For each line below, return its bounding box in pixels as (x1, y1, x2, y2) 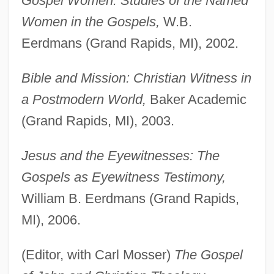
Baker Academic (146, 92, 246, 108)
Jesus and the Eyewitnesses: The (21, 148, 220, 164)
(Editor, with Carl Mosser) (21, 247, 174, 263)
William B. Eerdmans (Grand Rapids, (21, 191, 239, 207)
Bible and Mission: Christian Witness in (21, 70, 251, 86)
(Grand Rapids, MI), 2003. (21, 113, 174, 129)
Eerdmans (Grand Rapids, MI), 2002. (21, 35, 239, 51)
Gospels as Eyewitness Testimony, (21, 169, 226, 185)
